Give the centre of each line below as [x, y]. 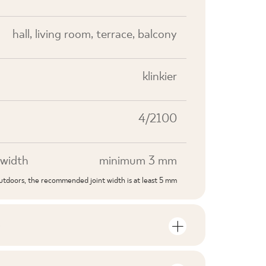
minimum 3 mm [138, 161]
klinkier [160, 77]
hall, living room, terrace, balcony [95, 34]
